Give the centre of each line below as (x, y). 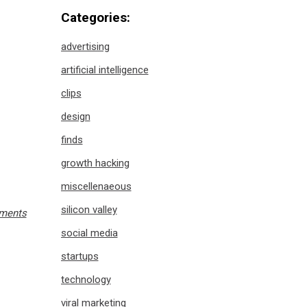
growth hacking (95, 163)
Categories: (95, 17)
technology (86, 280)
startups (79, 256)
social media (89, 233)
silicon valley (89, 210)
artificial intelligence (105, 70)
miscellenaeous (96, 186)
